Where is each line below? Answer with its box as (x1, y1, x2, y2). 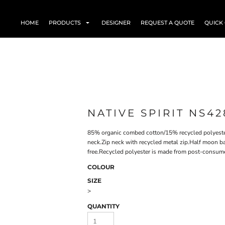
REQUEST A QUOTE (141, 19, 194, 26)
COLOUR (87, 163, 115, 171)
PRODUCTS (49, 19, 82, 26)
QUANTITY (87, 202, 120, 210)
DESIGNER (101, 19, 131, 26)
